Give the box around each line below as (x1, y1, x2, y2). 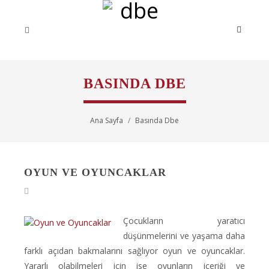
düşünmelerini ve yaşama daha (123, 230, 245, 241)
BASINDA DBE (83, 76, 186, 91)
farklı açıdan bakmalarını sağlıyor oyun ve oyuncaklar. (24, 245, 245, 256)
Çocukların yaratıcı (123, 215, 245, 226)
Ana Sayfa (90, 115, 123, 125)
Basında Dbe (135, 115, 179, 125)
